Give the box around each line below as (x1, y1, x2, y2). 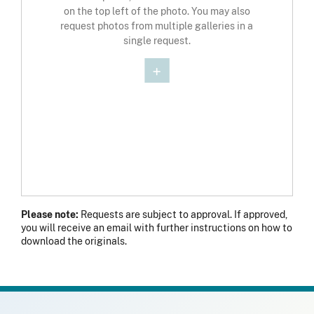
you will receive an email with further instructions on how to (21, 221, 292, 234)
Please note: (21, 208, 78, 221)
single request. (123, 34, 191, 47)
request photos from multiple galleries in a (60, 20, 254, 32)
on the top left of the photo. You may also (63, 5, 250, 18)
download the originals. (21, 235, 127, 247)
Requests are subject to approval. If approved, (78, 208, 287, 221)
